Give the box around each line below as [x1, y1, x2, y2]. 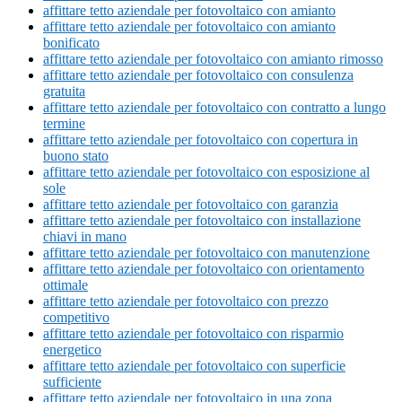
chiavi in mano [43, 229, 127, 245]
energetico [43, 342, 101, 358]
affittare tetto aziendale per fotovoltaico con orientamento [43, 261, 364, 277]
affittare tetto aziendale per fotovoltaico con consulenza [43, 67, 354, 83]
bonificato [43, 35, 100, 51]
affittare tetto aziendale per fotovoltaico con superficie [43, 358, 345, 374]
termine [43, 116, 85, 132]
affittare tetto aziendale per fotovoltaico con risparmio [43, 326, 344, 342]
